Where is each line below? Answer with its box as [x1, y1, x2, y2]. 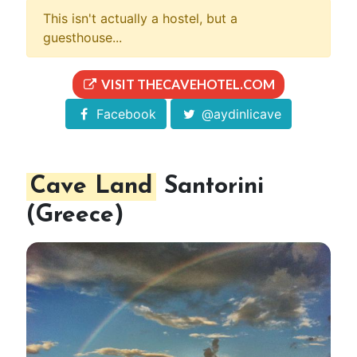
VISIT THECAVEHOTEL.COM [98, 76, 275, 92]
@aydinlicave [197, 105, 281, 122]
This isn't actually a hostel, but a [43, 10, 237, 26]
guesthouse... [43, 29, 122, 45]
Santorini [156, 174, 264, 199]
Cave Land [30, 174, 152, 199]
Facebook [92, 105, 156, 122]
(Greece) [26, 202, 124, 228]
